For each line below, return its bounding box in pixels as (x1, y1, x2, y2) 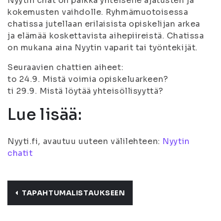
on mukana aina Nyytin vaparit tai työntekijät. (7, 42, 198, 53)
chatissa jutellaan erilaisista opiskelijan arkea (7, 19, 200, 29)
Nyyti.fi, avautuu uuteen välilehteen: (7, 136, 163, 147)
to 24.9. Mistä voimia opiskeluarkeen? (7, 74, 168, 84)
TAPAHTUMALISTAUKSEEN (22, 188, 125, 197)
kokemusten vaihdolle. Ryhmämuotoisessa (7, 7, 188, 17)
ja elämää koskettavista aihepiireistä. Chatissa (7, 31, 204, 41)
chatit (7, 148, 33, 158)
